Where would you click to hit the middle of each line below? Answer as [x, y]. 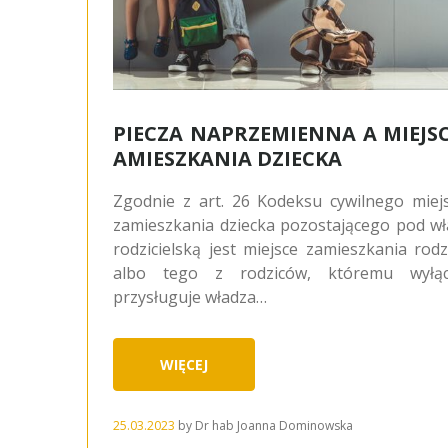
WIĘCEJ [184, 364]
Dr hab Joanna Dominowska [274, 425]
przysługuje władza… [190, 296]
